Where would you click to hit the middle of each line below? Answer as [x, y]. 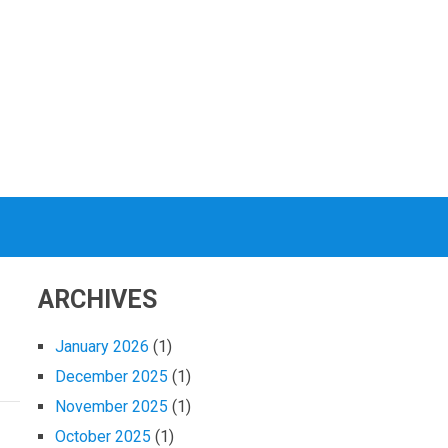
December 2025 [111, 377]
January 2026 [102, 347]
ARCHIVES [97, 300]
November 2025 [111, 407]
